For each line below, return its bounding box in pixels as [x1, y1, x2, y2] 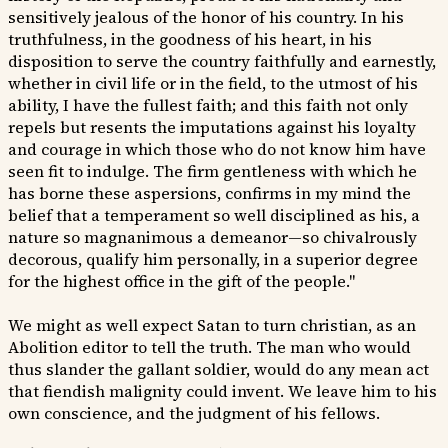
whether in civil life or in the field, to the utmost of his [8, 72, 418, 95]
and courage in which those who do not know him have [8, 138, 426, 161]
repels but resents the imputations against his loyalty [8, 116, 416, 139]
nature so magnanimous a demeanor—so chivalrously [8, 226, 417, 249]
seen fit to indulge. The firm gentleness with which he [8, 160, 417, 183]
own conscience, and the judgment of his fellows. [8, 402, 380, 425]
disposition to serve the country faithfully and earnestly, [8, 50, 436, 73]
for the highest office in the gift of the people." [8, 270, 355, 293]
